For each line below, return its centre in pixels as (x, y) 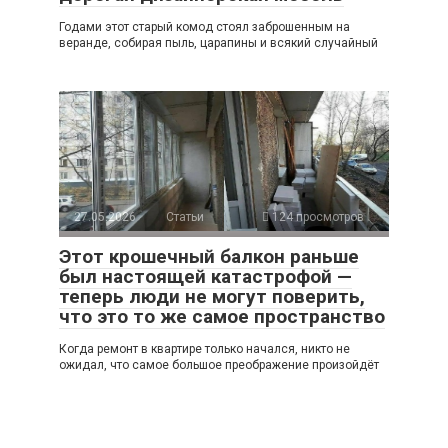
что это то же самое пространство (222, 316)
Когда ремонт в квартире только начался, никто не (204, 348)
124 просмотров (316, 216)
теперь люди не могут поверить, (212, 296)
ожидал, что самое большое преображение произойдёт (219, 364)
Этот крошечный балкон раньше (209, 256)
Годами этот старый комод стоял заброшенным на (204, 26)
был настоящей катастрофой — (205, 276)
